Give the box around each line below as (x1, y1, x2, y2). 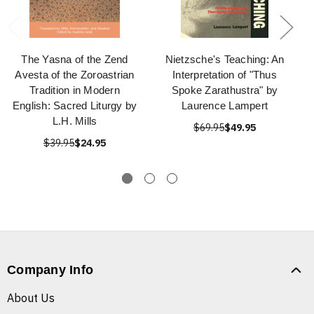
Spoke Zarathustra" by (171, 84, 278, 97)
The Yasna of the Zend (21, 53, 128, 66)
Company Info (7, 263, 93, 278)
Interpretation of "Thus (172, 69, 277, 81)
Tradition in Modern (29, 84, 120, 97)
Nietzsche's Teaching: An (165, 53, 285, 66)
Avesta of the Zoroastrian (15, 69, 135, 81)
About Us (7, 291, 55, 306)
